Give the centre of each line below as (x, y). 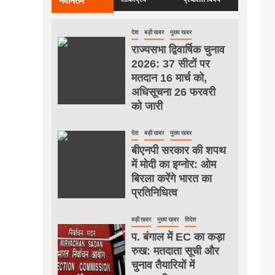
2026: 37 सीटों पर (170, 64)
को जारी (147, 106)
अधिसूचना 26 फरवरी (173, 92)
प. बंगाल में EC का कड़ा (178, 237)
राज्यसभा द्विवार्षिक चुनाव (178, 49)
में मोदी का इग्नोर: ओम (173, 164)
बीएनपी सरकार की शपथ (178, 150)
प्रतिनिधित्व (154, 192)
